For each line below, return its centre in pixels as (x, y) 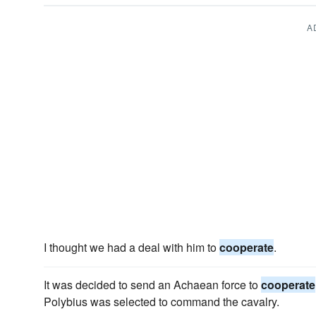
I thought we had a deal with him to (132, 247)
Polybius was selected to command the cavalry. (162, 302)
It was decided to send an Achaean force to (152, 285)
